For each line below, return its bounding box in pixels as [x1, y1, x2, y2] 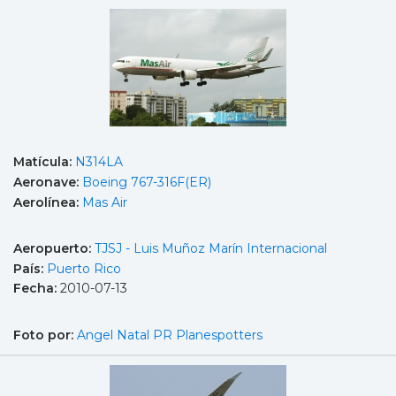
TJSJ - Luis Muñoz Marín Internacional [95, 240, 327, 257]
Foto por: [13, 326, 77, 343]
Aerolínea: [13, 194, 82, 210]
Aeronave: [13, 173, 82, 190]
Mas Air [82, 194, 127, 210]
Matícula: [13, 154, 75, 171]
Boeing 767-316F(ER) [82, 173, 211, 190]
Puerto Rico [47, 260, 121, 277]
